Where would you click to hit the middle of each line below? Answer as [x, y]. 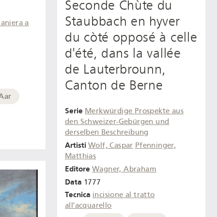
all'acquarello [88, 206]
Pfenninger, [155, 146]
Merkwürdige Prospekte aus [134, 111]
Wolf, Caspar [111, 146]
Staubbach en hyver [123, 21]
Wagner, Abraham [124, 169]
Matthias [81, 156]
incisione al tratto [124, 195]
